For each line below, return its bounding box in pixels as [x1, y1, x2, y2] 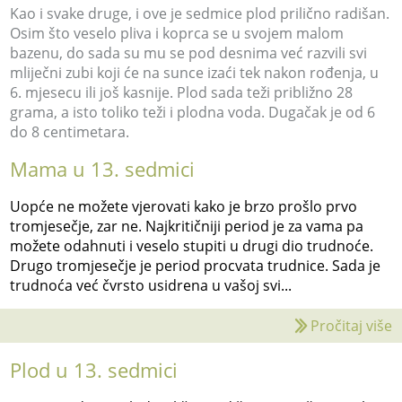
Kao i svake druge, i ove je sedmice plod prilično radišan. [10, 4, 390, 24]
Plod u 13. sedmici [10, 356, 179, 385]
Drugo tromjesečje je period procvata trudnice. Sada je [10, 256, 381, 276]
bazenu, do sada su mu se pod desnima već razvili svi [10, 43, 368, 64]
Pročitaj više [310, 316, 392, 336]
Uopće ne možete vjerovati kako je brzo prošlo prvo [10, 197, 358, 217]
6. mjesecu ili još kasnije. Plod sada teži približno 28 [10, 83, 354, 103]
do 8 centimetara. [10, 122, 130, 143]
